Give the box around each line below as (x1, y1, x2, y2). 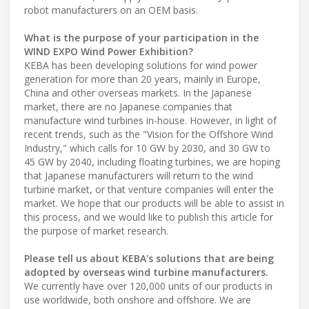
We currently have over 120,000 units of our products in (24, 279, 272, 292)
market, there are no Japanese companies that (24, 99, 232, 113)
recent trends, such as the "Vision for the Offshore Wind (24, 127, 273, 141)
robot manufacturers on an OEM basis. (24, 3, 198, 17)
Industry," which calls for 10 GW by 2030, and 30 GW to (24, 141, 270, 154)
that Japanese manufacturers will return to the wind (24, 168, 253, 182)
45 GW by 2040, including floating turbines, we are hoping (24, 154, 280, 168)
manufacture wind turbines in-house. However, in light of (24, 113, 277, 127)
